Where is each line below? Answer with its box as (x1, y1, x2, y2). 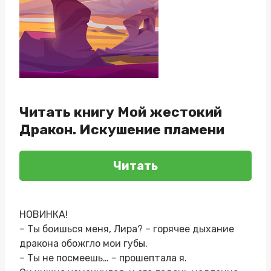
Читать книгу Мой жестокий (19, 103, 222, 120)
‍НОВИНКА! (19, 208, 68, 220)
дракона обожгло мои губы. (19, 237, 148, 249)
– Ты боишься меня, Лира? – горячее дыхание (19, 223, 234, 235)
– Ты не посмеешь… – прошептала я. (19, 252, 187, 264)
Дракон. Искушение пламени (19, 120, 224, 138)
